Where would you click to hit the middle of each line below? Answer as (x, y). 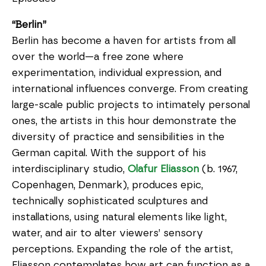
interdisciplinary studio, (70, 169)
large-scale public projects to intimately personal (131, 105)
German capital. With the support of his (109, 153)
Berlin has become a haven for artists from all (124, 41)
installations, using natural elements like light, (119, 217)
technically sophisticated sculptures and (110, 201)
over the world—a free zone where (98, 57)
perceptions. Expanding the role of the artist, (122, 249)
